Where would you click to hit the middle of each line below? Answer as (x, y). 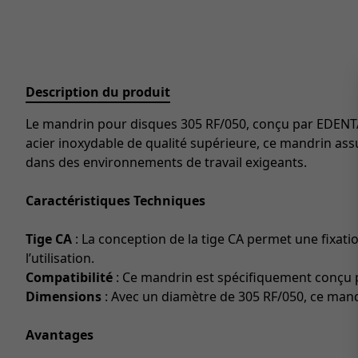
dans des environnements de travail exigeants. (166, 162)
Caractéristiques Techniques (115, 201)
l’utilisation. (60, 258)
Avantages (60, 335)
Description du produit (98, 92)
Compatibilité (69, 277)
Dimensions (64, 296)
